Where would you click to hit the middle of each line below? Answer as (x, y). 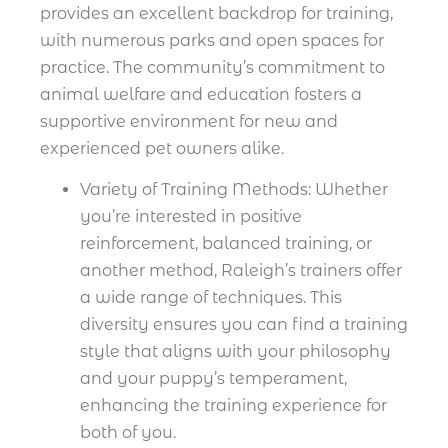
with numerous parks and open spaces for (212, 40)
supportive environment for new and (189, 121)
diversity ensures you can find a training (244, 325)
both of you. (128, 433)
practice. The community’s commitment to (212, 67)
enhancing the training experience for (233, 406)
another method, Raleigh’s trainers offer (241, 271)
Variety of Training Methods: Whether (234, 190)
